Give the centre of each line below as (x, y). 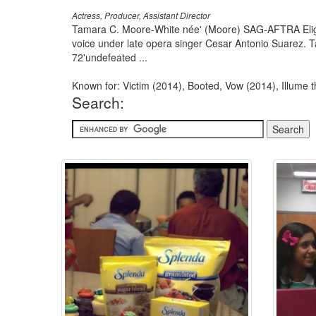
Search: (98, 102)
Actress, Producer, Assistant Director (141, 16)
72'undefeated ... (110, 57)
